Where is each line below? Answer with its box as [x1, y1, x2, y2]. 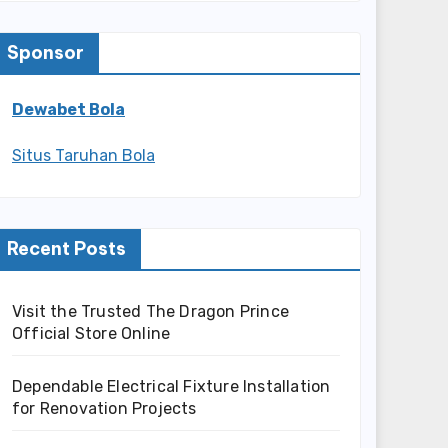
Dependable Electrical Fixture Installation [12, 376, 331, 396]
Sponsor [7, 40, 84, 64]
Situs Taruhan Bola [12, 145, 155, 165]
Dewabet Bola [12, 99, 125, 119]
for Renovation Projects [12, 398, 197, 418]
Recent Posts [7, 236, 126, 260]
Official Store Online [12, 323, 171, 343]
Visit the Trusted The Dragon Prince [12, 301, 289, 321]
